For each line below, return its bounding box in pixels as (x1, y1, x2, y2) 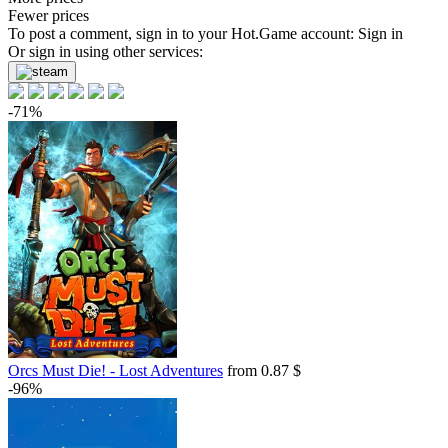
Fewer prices (8, 7, 89, 24)
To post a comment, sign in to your (8, 25, 231, 42)
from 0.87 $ (223, 362, 301, 379)
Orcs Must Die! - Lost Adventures (8, 362, 223, 379)
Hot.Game (231, 25, 297, 42)
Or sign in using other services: (8, 43, 203, 60)
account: (297, 25, 358, 42)
